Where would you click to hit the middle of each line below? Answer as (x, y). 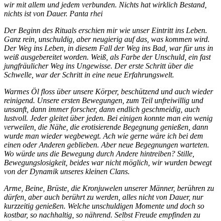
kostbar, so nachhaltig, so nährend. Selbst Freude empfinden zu (102, 215)
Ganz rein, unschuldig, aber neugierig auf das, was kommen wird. (107, 39)
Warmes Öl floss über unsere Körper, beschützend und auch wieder (109, 91)
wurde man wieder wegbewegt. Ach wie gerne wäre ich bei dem (104, 136)
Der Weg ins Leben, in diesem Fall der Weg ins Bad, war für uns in (109, 48)
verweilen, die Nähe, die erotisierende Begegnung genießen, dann (106, 127)
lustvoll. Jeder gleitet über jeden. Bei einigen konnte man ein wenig (108, 118)
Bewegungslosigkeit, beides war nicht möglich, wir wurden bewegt (108, 162)
